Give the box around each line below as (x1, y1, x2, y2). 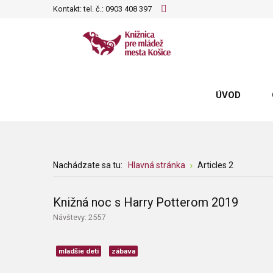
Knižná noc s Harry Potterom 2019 (53, 195, 238, 210)
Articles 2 (197, 160, 233, 170)
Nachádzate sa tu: (53, 160, 126, 170)
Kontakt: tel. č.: (53, 4, 105, 13)
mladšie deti (58, 247, 99, 255)
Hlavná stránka (128, 160, 185, 170)
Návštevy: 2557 (53, 213, 105, 222)
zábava (112, 247, 135, 255)
